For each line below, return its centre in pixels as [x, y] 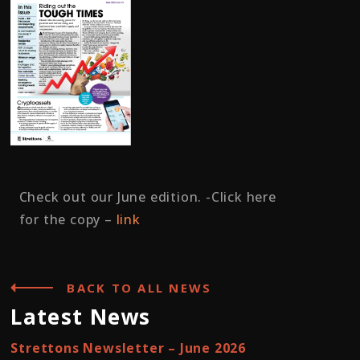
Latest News [81, 317]
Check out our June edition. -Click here [147, 197]
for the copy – [67, 220]
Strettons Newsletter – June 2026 [129, 348]
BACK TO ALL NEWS [139, 288]
